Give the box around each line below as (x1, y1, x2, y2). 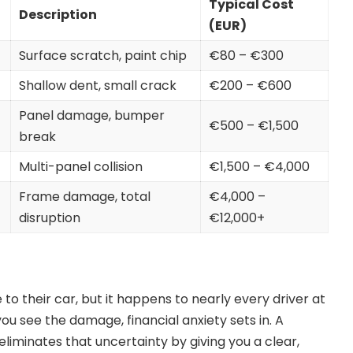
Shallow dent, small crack (19, 76, 176, 95)
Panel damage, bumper (19, 106, 165, 124)
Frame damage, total (19, 187, 150, 206)
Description (19, 5, 97, 24)
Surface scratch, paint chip (19, 46, 187, 65)
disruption (19, 208, 80, 227)
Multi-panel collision (19, 157, 143, 176)
